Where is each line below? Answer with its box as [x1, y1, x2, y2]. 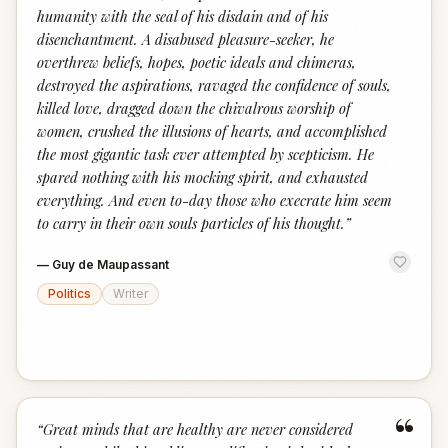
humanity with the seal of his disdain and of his [37, 6, 328, 26]
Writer [113, 286, 148, 301]
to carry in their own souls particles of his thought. [37, 213, 345, 233]
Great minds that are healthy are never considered [43, 419, 353, 439]
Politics [48, 286, 91, 301]
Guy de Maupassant [52, 257, 169, 272]
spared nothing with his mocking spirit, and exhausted [37, 167, 368, 187]
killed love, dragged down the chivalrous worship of [37, 98, 351, 118]
